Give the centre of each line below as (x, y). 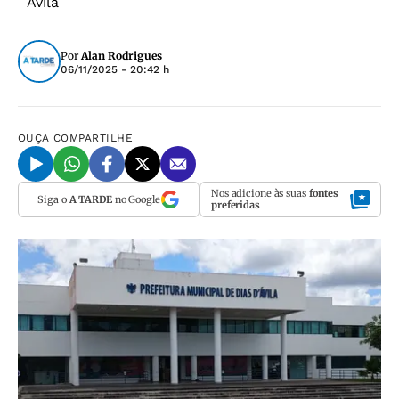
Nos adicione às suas (260, 193)
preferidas (236, 205)
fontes (324, 193)
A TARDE (90, 199)
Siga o (53, 199)
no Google (136, 199)
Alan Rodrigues (122, 56)
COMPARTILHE (94, 138)
